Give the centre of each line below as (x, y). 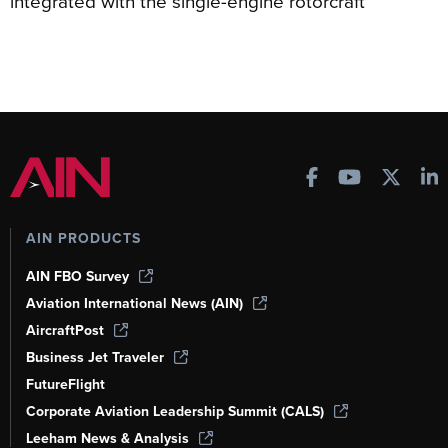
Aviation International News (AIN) (134, 303)
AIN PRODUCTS (83, 238)
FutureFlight (65, 384)
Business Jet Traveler (95, 357)
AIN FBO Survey (77, 276)
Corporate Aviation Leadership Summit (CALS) (175, 411)
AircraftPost (65, 330)
